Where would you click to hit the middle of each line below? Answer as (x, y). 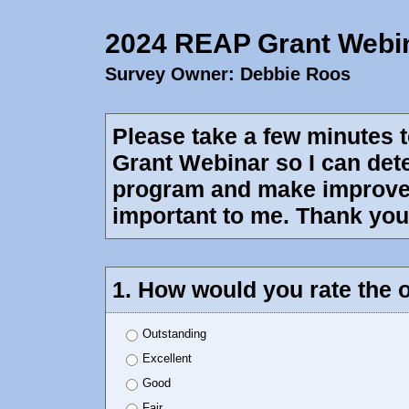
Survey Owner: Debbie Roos (228, 74)
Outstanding (174, 334)
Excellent (167, 358)
